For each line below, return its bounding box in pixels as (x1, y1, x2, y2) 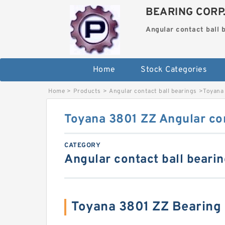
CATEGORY (64, 142, 100, 150)
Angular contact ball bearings (109, 87, 197, 96)
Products (73, 87, 101, 96)
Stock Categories (141, 65, 207, 75)
